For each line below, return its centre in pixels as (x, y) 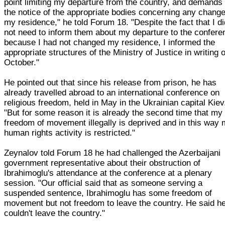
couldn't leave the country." (55, 213)
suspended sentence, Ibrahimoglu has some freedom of (108, 193)
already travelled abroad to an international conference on (112, 92)
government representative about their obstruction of (102, 163)
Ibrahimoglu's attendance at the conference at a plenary (108, 173)
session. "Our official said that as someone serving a (103, 183)
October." (22, 62)
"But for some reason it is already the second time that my (114, 113)
